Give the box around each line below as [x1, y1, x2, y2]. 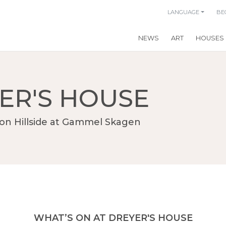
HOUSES [196, 34, 224, 42]
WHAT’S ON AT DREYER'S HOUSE [33, 212, 193, 224]
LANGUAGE [167, 9, 200, 16]
